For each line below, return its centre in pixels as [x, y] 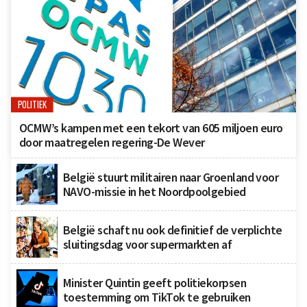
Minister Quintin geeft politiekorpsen [155, 283]
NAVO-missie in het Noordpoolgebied [155, 192]
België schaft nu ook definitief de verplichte [173, 230]
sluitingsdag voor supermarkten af [148, 245]
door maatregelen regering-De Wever [112, 143]
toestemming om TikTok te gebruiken [157, 297]
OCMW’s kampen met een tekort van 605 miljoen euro [151, 128]
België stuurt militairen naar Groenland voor [171, 177]
